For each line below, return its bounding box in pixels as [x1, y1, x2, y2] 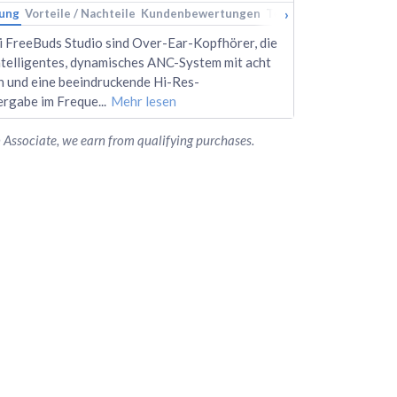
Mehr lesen [111, 92, 176, 109]
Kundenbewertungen [141, 5, 261, 20]
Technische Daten [266, 5, 368, 20]
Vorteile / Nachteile [25, 5, 136, 20]
